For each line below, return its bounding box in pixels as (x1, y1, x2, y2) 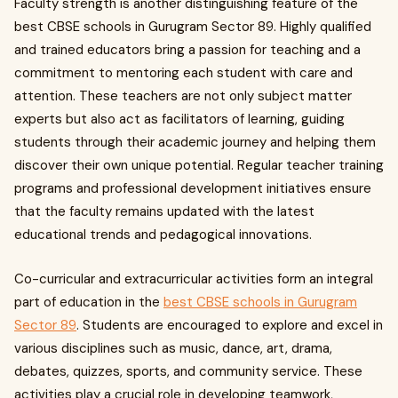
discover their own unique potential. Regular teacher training (14, 155, 384, 174)
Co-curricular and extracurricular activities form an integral (14, 269, 373, 288)
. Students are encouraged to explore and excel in (76, 315, 383, 334)
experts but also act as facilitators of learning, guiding (14, 109, 345, 128)
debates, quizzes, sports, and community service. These (14, 362, 362, 380)
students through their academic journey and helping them (14, 132, 376, 151)
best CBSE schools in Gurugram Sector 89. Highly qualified (14, 17, 371, 36)
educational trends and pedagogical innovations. (14, 225, 312, 243)
